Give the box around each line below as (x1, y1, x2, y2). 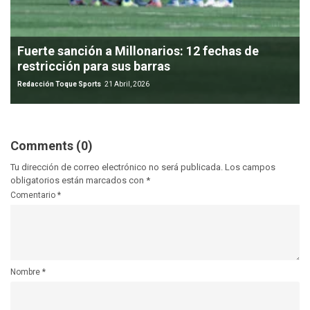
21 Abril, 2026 (104, 80, 149, 89)
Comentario (10, 190, 57, 201)
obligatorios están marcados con (10, 175, 146, 186)
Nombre (10, 267, 42, 277)
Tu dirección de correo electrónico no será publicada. (10, 162, 223, 173)
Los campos (225, 162, 275, 173)
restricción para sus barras (17, 59, 170, 74)
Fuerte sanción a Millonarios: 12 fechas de (17, 44, 259, 59)
